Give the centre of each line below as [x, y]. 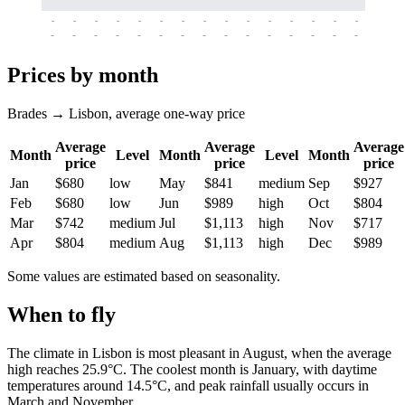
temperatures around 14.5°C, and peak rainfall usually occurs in [188, 385]
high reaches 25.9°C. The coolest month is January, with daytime [192, 369]
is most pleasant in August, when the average [262, 353]
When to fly [61, 314]
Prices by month [83, 75]
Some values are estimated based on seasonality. [144, 276]
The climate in [50, 353]
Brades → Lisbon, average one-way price [126, 113]
